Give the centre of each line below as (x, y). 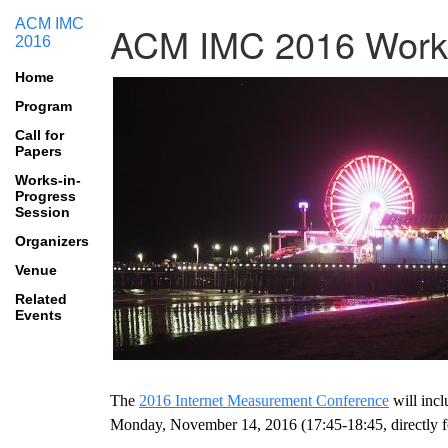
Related (41, 299)
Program (43, 106)
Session (42, 212)
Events (38, 315)
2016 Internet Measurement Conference (264, 401)
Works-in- (48, 180)
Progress (45, 196)
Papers (38, 151)
